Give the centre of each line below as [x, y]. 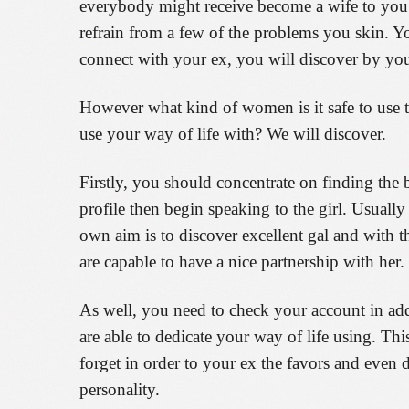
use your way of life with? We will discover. [233, 134]
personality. [120, 389]
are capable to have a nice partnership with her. [242, 262]
